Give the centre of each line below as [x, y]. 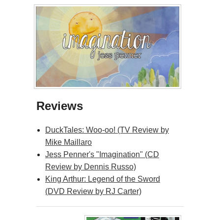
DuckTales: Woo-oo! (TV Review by [107, 130]
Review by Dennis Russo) [91, 167]
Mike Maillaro [69, 142]
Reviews [60, 106]
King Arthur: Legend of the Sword [103, 179]
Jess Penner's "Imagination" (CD [102, 155]
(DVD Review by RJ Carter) [93, 192]
